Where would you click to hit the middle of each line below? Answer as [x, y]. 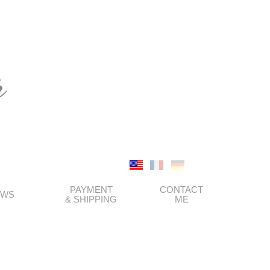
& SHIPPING [91, 199]
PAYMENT [91, 190]
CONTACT [181, 190]
